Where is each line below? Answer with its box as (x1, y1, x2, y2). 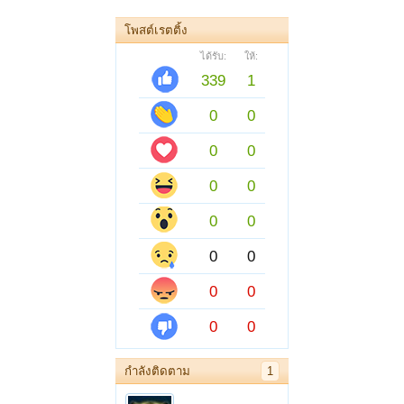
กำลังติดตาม (124, 364, 190, 378)
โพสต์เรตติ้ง (124, 23, 188, 37)
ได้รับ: (200, 50, 226, 61)
